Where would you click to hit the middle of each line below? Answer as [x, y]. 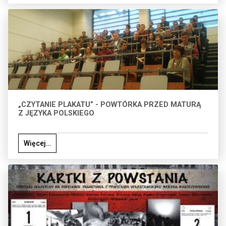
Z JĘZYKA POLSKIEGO [56, 114]
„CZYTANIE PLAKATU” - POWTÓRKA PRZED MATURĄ [110, 105]
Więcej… [37, 144]
